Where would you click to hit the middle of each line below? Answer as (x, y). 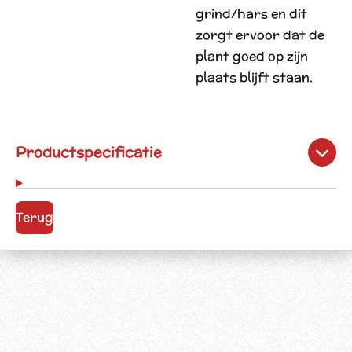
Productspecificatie (89, 152)
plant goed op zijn (252, 56)
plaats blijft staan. (254, 77)
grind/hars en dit (251, 14)
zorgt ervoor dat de (260, 35)
